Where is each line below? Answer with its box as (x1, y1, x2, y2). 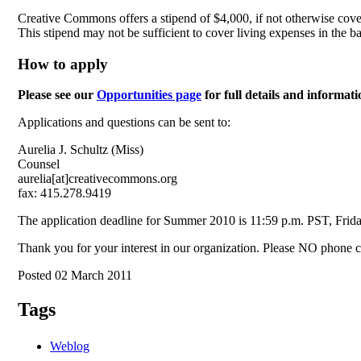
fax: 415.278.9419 (18, 186, 111, 201)
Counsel (18, 157, 60, 172)
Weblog (50, 339, 89, 354)
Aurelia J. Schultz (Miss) (18, 143, 143, 157)
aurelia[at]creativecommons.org (18, 172, 177, 186)
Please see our (18, 88, 97, 102)
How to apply (18, 55, 108, 73)
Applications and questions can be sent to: (18, 115, 230, 130)
